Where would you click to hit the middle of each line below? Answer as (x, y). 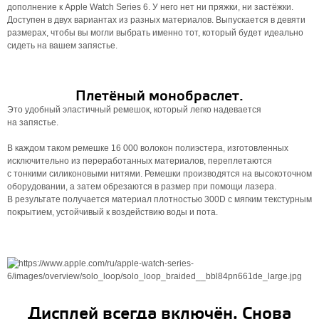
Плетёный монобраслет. (159, 96)
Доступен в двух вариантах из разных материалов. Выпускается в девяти (156, 20)
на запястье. (33, 122)
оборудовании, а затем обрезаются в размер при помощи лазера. (142, 187)
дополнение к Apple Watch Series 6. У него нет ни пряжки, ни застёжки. (150, 7)
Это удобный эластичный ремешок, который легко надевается (134, 110)
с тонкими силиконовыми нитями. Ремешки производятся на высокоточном (159, 174)
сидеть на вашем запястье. (62, 46)
